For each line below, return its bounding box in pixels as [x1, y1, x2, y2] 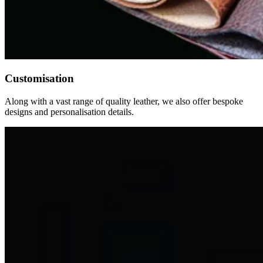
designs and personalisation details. [5, 107, 134, 117]
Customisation [5, 72, 74, 85]
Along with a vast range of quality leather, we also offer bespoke [5, 96, 243, 106]
